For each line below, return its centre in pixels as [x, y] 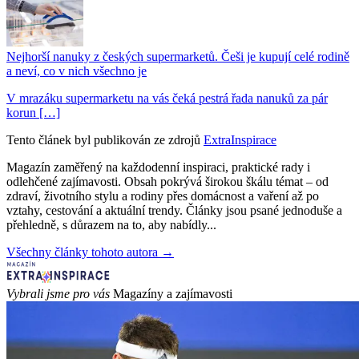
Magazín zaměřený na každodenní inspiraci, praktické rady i [158, 167]
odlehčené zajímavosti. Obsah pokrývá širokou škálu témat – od [167, 181]
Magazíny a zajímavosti [173, 293]
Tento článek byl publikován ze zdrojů [103, 139]
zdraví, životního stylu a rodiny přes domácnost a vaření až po [163, 196]
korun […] [33, 112]
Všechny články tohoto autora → [90, 252]
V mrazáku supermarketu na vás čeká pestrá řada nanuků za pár [167, 98]
